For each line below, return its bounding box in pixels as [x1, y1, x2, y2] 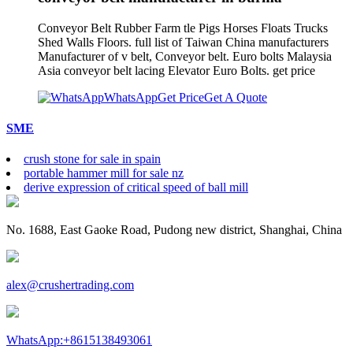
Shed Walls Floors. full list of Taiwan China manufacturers [38, 35, 329, 49]
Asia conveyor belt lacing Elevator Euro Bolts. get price [38, 63, 318, 77]
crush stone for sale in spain [24, 152, 161, 166]
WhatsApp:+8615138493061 [6, 333, 152, 347]
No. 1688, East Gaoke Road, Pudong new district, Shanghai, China [6, 223, 342, 237]
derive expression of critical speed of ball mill [24, 180, 248, 195]
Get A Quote [204, 90, 267, 104]
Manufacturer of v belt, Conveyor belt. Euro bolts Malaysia [38, 49, 332, 63]
